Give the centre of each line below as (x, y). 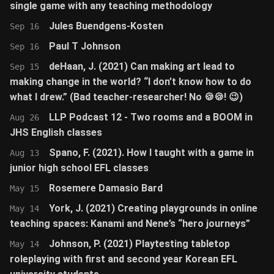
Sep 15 (24, 67)
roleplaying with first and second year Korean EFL (124, 259)
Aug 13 (24, 153)
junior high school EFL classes (79, 168)
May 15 (24, 188)
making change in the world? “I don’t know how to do (131, 82)
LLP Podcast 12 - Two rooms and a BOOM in (151, 117)
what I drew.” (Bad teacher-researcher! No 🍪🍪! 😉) (126, 97)
